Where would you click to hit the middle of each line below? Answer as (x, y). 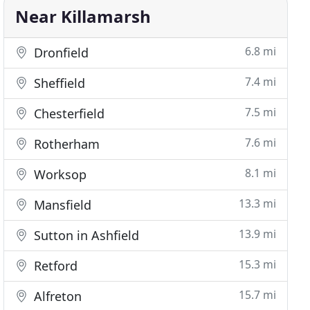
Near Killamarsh (83, 16)
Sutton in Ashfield (85, 235)
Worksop (59, 174)
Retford (54, 266)
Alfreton (56, 296)
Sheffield (58, 83)
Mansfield (61, 205)
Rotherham (65, 144)
